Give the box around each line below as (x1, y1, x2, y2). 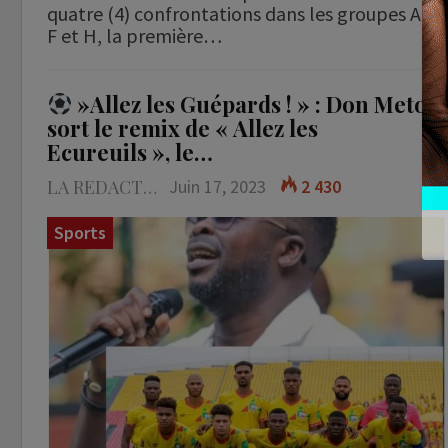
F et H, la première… (47, 23, 222, 49)
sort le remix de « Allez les (47, 113, 318, 144)
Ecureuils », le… (47, 137, 213, 168)
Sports (54, 221, 106, 245)
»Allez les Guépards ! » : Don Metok (72, 89, 441, 120)
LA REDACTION (143, 175, 157, 200)
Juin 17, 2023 (169, 175, 266, 199)
